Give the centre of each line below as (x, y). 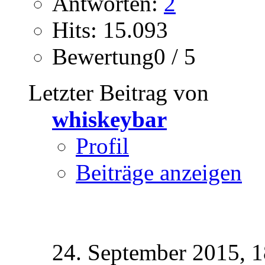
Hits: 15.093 (110, 30)
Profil (102, 146)
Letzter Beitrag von (119, 92)
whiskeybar (109, 119)
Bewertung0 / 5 (124, 56)
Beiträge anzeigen (159, 172)
